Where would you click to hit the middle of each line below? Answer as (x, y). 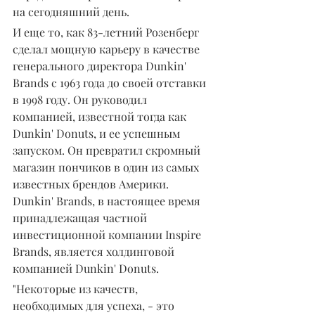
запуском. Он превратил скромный (108, 150)
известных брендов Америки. (92, 184)
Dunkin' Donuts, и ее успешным (98, 133)
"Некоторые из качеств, (77, 288)
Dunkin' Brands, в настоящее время (108, 200)
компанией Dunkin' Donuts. (86, 268)
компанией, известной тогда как (101, 116)
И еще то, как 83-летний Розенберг (107, 32)
